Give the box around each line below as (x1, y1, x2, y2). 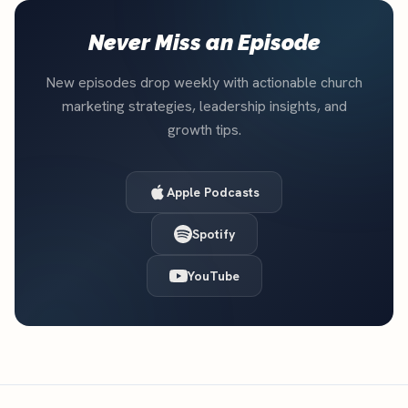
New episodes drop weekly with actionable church (46, 72, 362, 92)
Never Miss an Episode (87, 28, 321, 56)
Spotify (191, 225, 235, 242)
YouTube (187, 267, 240, 284)
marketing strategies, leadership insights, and (61, 96, 347, 116)
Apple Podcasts (167, 183, 260, 200)
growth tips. (167, 119, 241, 139)
